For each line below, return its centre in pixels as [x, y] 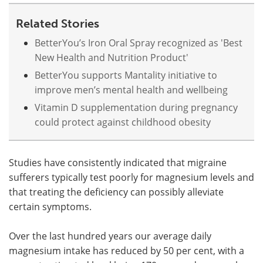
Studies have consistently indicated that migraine [118, 162]
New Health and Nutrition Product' [112, 57]
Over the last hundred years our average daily [110, 236]
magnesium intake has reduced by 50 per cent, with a [127, 250]
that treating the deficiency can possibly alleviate [116, 192]
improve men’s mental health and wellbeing [131, 90]
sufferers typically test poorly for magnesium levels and [131, 177]
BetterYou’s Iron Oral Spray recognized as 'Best [139, 43]
